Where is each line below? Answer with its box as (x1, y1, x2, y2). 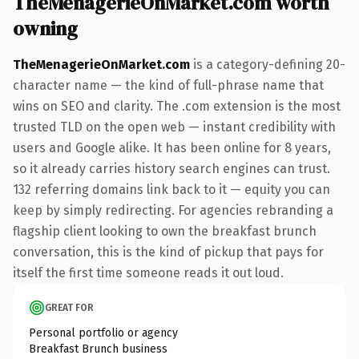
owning (13, 14, 78, 42)
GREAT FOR (45, 301, 94, 313)
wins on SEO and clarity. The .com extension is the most (13, 98, 341, 114)
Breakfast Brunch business (29, 341, 167, 356)
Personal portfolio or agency (29, 325, 178, 340)
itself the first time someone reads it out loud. (13, 264, 284, 280)
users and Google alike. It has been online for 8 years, (13, 139, 331, 155)
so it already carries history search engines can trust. (13, 160, 330, 176)
